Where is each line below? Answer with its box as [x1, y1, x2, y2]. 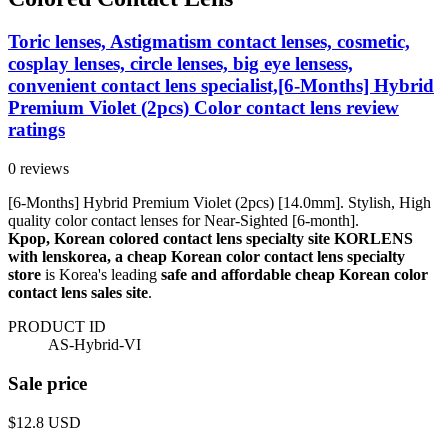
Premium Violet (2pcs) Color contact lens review [8, 97, 399, 119]
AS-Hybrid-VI [48, 336, 141, 354]
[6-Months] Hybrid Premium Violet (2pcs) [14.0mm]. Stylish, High [8, 194, 431, 212]
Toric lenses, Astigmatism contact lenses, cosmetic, [8, 31, 410, 53]
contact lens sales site [8, 284, 148, 302]
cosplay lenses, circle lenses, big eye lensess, [8, 53, 353, 75]
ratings [8, 119, 65, 141]
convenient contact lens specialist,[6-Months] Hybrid [8, 75, 434, 97]
